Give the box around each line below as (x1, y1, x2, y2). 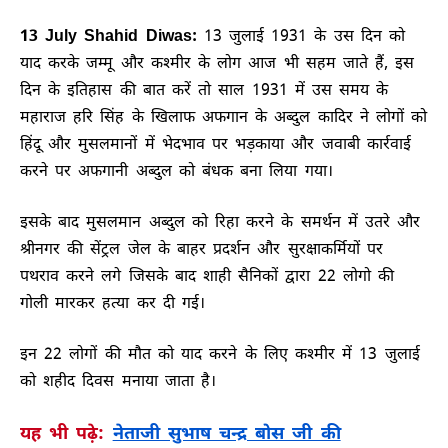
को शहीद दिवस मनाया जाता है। (20, 371, 216, 393)
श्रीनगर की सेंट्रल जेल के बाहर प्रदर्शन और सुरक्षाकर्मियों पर (20, 239, 383, 261)
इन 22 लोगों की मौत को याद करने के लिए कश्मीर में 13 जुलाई (20, 344, 420, 366)
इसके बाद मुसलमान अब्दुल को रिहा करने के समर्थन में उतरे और (20, 212, 421, 234)
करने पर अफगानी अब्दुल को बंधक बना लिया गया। (20, 161, 333, 183)
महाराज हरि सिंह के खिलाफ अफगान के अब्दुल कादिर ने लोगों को (20, 107, 428, 129)
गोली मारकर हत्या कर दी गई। (20, 293, 205, 315)
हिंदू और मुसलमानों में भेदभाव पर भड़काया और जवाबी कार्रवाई (20, 134, 411, 156)
